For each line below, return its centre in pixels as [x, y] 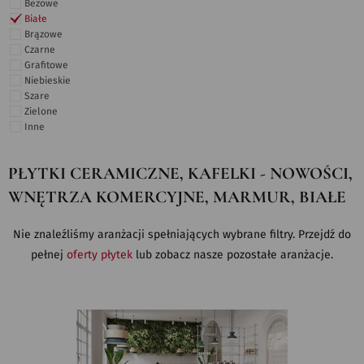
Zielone [41, 111]
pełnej [49, 255]
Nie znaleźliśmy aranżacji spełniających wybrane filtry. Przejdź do [182, 235]
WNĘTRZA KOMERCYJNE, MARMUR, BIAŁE [177, 197]
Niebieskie [48, 80]
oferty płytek [100, 255]
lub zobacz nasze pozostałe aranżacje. [233, 255]
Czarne [40, 50]
